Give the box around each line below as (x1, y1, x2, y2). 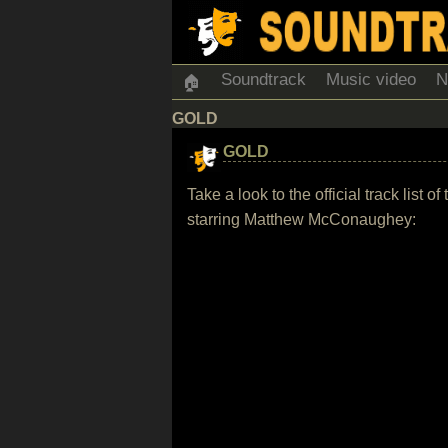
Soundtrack (221, 70, 306, 89)
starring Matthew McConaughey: (187, 211, 416, 228)
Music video (326, 70, 416, 89)
